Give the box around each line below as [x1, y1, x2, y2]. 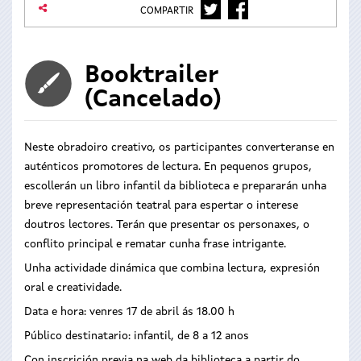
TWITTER [210, 3, 252, 13]
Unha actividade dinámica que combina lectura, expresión [24, 263, 320, 274]
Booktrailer [85, 64, 218, 88]
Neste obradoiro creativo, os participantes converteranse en [24, 142, 334, 153]
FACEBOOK [237, 3, 286, 13]
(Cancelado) [85, 88, 222, 112]
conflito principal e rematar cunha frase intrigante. [24, 239, 286, 250]
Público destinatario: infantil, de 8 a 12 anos [24, 330, 249, 342]
